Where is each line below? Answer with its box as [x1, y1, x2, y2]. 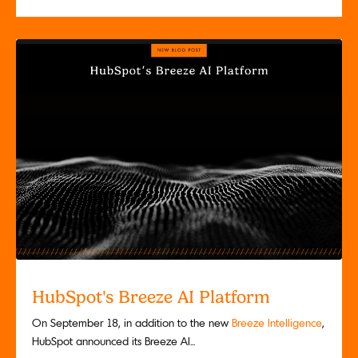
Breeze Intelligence [232, 316, 322, 331]
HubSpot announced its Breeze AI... [32, 334, 195, 349]
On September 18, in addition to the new [32, 316, 232, 331]
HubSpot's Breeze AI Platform [32, 285, 270, 307]
